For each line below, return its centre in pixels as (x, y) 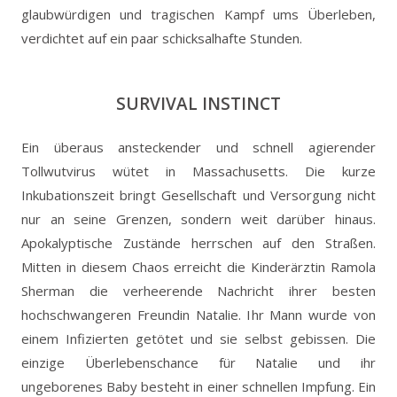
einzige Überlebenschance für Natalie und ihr (198, 362)
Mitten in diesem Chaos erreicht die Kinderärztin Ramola (198, 266)
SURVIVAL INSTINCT (198, 103)
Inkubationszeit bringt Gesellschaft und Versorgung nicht (198, 195)
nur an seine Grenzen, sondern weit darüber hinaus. (198, 218)
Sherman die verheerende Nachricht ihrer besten (198, 290)
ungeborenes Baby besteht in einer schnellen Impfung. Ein (198, 386)
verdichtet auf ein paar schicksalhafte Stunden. (162, 38)
